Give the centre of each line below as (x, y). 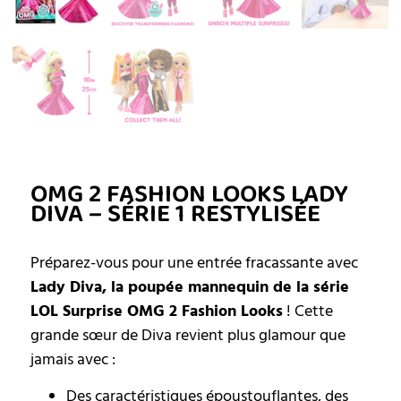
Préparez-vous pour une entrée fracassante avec (194, 262)
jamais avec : (73, 359)
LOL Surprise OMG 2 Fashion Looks (157, 311)
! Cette (308, 311)
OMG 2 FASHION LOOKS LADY (189, 194)
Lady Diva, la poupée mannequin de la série (190, 286)
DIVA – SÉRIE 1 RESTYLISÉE (175, 213)
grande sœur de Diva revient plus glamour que (188, 335)
